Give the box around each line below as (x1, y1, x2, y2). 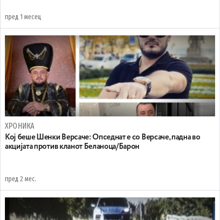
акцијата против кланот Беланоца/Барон (5, 142, 140, 151)
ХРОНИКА (5, 121, 35, 131)
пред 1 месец (5, 12, 41, 21)
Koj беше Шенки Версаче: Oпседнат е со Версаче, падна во (5, 133, 200, 141)
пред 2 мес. (5, 174, 36, 183)
